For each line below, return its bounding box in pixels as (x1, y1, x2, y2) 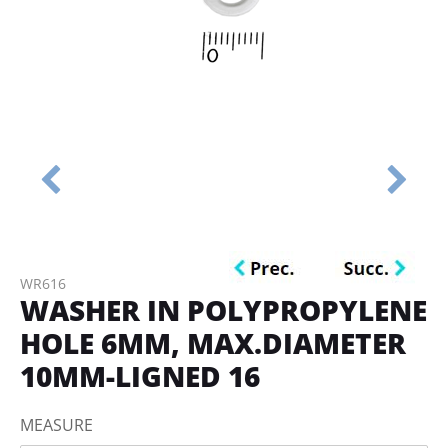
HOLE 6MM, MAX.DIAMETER (20, 324, 406, 362)
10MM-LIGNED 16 (20, 357, 260, 395)
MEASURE (20, 414, 93, 436)
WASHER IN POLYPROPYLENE (20, 291, 427, 329)
